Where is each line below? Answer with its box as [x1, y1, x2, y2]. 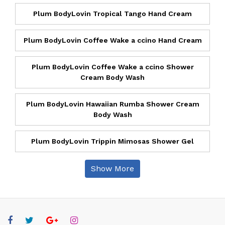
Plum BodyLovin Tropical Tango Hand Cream [33, 9, 192, 18]
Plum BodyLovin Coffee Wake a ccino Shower [31, 62, 194, 71]
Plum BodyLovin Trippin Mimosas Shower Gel [31, 137, 194, 145]
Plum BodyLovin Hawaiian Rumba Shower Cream [26, 99, 199, 108]
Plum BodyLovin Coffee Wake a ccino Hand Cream [23, 36, 202, 44]
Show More [91, 163, 134, 173]
